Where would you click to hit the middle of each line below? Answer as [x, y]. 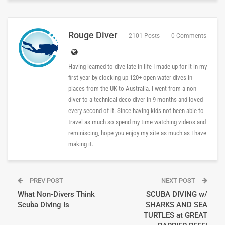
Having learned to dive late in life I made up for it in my [138, 67]
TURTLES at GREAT [176, 216]
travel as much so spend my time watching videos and [137, 122]
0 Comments [189, 36]
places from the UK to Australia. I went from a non [132, 89]
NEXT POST [179, 181]
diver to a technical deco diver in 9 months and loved [136, 100]
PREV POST [46, 181]
